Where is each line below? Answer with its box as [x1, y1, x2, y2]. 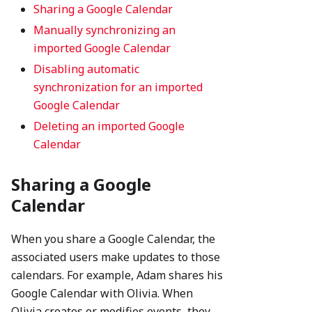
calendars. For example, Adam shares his [11, 267, 223, 283]
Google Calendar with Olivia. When [11, 286, 193, 302]
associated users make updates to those [11, 249, 220, 265]
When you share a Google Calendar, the [11, 231, 215, 247]
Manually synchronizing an [33, 22, 175, 38]
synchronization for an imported [33, 79, 203, 95]
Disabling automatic [33, 61, 139, 77]
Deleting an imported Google [33, 118, 185, 134]
